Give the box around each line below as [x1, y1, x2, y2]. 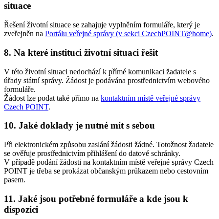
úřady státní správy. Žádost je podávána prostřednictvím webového [4, 76, 210, 85]
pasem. [4, 175, 25, 184]
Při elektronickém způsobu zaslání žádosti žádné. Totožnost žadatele [4, 140, 214, 149]
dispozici [4, 204, 38, 215]
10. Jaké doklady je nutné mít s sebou [4, 120, 155, 131]
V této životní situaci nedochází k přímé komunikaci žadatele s [4, 67, 196, 76]
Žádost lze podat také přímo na [4, 93, 101, 102]
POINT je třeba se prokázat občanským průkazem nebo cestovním [4, 166, 208, 175]
